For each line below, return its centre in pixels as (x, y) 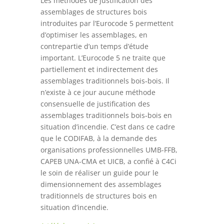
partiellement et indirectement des (99, 69)
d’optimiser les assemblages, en (94, 35)
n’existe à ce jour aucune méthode (98, 92)
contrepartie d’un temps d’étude (94, 46)
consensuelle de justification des (95, 104)
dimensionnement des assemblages (101, 184)
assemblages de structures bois (93, 12)
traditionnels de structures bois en (98, 196)
